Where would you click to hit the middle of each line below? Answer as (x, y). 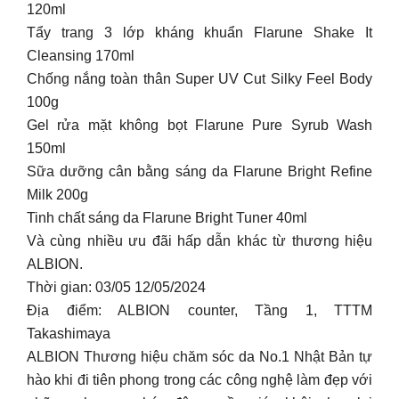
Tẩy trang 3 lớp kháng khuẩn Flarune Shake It (199, 32)
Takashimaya (69, 333)
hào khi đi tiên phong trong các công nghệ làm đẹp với (199, 379)
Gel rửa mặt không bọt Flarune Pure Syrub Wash (199, 125)
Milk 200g (57, 194)
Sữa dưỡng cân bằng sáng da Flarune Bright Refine (199, 171)
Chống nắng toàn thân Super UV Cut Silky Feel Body (199, 78)
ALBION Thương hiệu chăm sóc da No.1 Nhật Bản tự (199, 356)
